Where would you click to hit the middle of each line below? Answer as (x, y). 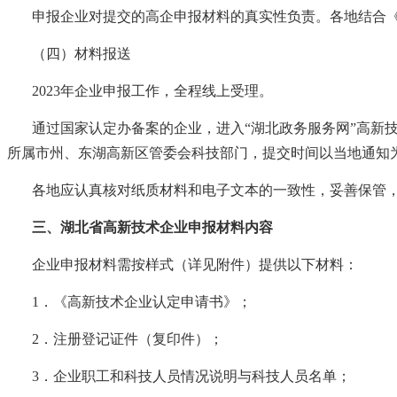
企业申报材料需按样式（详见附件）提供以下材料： (195, 264)
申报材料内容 (230, 227)
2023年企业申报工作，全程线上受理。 (152, 90)
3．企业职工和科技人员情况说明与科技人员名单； (191, 376)
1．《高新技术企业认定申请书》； (142, 301)
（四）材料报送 (82, 53)
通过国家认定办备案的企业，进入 (138, 128)
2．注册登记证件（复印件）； (128, 339)
